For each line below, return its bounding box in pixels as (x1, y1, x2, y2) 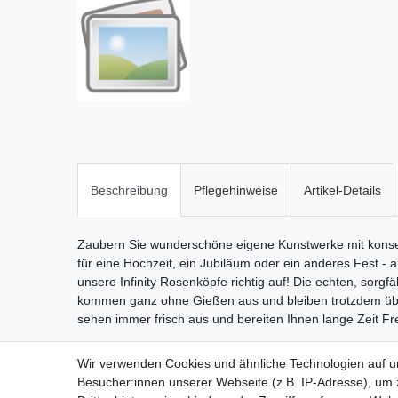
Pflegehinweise (194, 182, 278, 197)
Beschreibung (91, 182, 168, 197)
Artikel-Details (304, 182, 381, 197)
